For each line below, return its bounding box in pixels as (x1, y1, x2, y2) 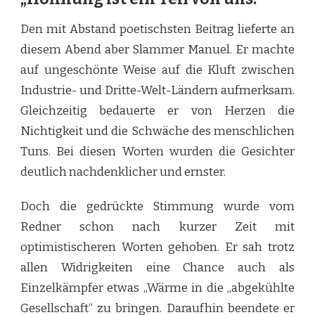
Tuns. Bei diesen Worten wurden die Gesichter (20, 144, 295, 160)
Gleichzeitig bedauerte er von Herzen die (20, 103, 295, 119)
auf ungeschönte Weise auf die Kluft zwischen (20, 63, 295, 78)
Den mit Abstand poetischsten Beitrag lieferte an (20, 22, 295, 37)
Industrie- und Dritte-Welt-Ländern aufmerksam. (20, 83, 295, 98)
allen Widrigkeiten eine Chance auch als (20, 260, 295, 276)
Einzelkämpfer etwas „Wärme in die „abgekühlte (20, 281, 295, 296)
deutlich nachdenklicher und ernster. (20, 165, 226, 180)
